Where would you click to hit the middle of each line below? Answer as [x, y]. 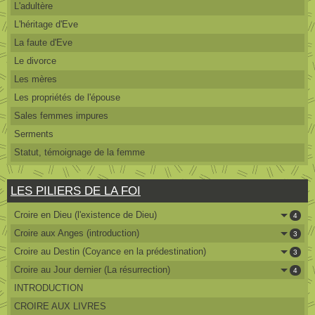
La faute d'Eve [43, 42]
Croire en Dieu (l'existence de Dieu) [85, 214]
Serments [34, 134]
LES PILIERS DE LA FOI [76, 191]
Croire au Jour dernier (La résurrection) [92, 269]
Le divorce [35, 60]
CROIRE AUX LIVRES [60, 306]
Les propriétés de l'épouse [67, 97]
